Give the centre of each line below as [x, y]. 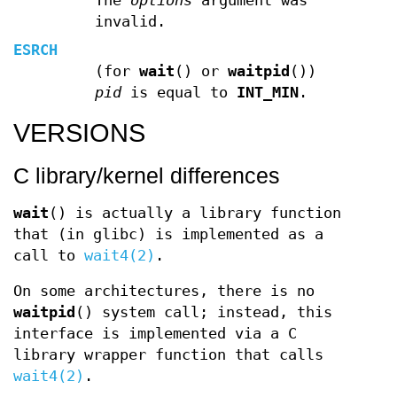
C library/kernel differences [147, 175]
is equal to [179, 92]
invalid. [130, 21]
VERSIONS [79, 132]
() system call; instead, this [204, 312]
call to [49, 255]
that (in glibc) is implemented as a [168, 234]
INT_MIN [267, 92]
